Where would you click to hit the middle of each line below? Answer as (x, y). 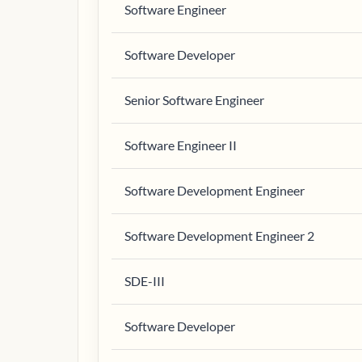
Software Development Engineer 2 (219, 236)
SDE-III (145, 281)
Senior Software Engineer (194, 100)
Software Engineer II (181, 145)
